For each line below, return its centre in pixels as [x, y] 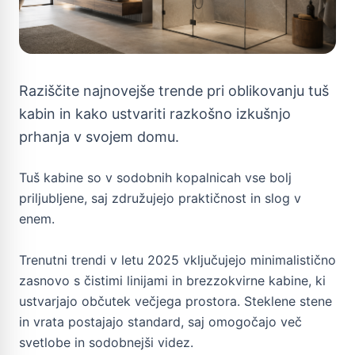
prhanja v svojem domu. [99, 136]
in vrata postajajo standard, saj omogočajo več [160, 321]
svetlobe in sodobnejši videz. [106, 342]
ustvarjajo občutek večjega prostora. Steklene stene [176, 301]
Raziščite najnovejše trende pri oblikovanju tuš [174, 90]
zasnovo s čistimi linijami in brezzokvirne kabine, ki [172, 280]
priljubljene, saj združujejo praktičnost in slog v [160, 198]
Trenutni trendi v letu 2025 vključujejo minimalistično [177, 260]
